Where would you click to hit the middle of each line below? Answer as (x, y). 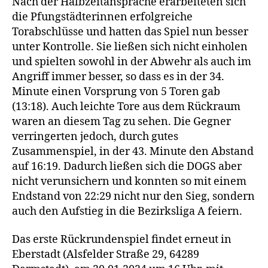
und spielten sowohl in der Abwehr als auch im (132, 62)
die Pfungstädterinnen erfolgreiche (102, 17)
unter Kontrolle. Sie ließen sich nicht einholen (130, 47)
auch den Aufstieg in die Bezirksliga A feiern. (127, 211)
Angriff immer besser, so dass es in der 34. (118, 77)
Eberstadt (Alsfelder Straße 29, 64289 (106, 255)
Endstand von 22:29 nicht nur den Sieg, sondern (133, 196)
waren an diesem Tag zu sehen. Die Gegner (121, 121)
